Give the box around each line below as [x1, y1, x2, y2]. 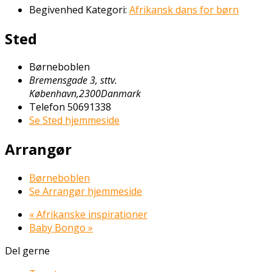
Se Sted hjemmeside [29, 114, 120, 127]
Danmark [101, 87, 141, 101]
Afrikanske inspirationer [34, 208, 148, 222]
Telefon [29, 100, 65, 114]
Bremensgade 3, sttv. [29, 73, 117, 87]
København [29, 87, 76, 101]
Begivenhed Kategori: [29, 2, 127, 16]
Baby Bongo [29, 221, 88, 235]
